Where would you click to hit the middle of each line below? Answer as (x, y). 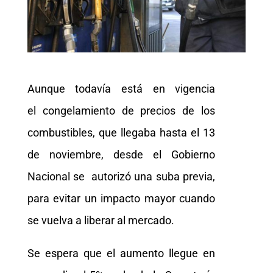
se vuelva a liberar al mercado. (101, 220)
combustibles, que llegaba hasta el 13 (121, 132)
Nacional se (58, 176)
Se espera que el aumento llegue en (121, 253)
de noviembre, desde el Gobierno (121, 154)
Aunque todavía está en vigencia (121, 88)
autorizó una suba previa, (154, 176)
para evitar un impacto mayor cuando (121, 198)
